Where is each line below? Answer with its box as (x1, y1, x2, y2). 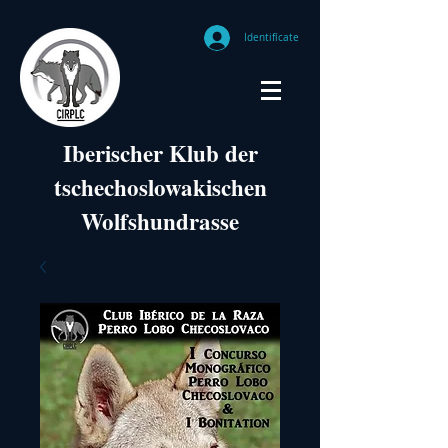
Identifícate (244, 31, 299, 44)
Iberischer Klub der (62, 136, 258, 170)
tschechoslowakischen (53, 170, 267, 204)
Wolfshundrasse (81, 204, 239, 238)
